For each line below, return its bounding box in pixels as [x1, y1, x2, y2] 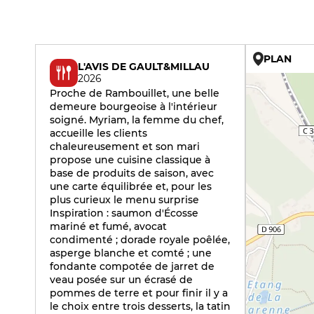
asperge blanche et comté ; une [50, 247, 212, 259]
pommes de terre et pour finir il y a [50, 287, 228, 299]
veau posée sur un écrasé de [50, 273, 193, 286]
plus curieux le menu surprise [50, 193, 199, 206]
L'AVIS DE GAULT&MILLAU [78, 60, 210, 73]
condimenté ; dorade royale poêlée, [50, 233, 230, 246]
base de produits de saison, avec [50, 167, 214, 179]
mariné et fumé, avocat [50, 220, 167, 233]
